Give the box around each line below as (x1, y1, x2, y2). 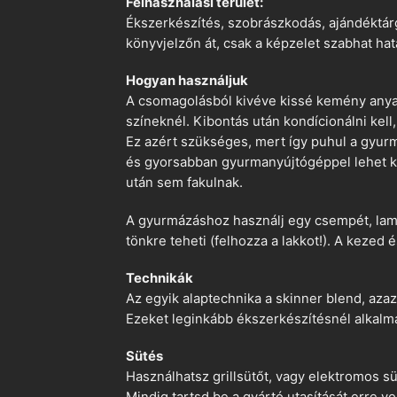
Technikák (126, 269, 193, 286)
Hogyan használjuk (126, 73, 248, 90)
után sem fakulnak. (126, 175, 243, 191)
